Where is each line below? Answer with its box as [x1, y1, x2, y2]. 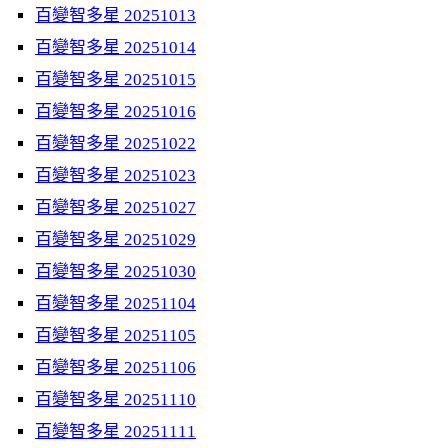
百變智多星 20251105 [35, 326, 196, 345]
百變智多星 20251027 [35, 198, 196, 217]
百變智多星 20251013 [35, 6, 196, 25]
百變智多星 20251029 [35, 230, 196, 249]
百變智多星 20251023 [35, 166, 196, 185]
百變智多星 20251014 [35, 38, 196, 57]
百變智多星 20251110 [35, 390, 196, 409]
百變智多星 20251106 [35, 358, 196, 377]
